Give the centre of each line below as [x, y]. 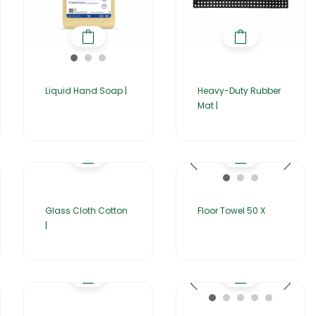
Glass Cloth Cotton [86, 211]
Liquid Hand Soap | [86, 91]
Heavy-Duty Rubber [239, 91]
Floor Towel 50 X [231, 211]
